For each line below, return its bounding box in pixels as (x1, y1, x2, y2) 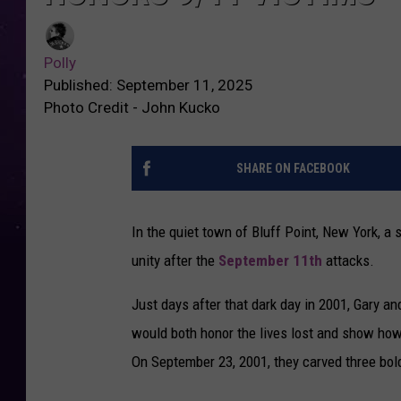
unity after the (132, 252, 218, 270)
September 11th (218, 252, 322, 270)
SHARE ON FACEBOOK (235, 161, 350, 176)
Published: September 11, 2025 (44, 76, 253, 95)
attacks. (322, 252, 374, 270)
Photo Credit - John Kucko (44, 98, 220, 117)
